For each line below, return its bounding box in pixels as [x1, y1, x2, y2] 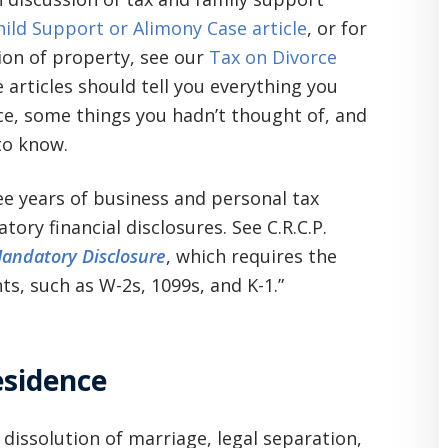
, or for [307, 16, 367, 40]
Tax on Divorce [209, 45, 337, 69]
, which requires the [166, 244, 337, 268]
